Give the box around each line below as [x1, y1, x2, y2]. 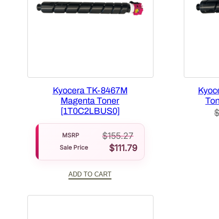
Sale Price [60, 144, 88, 152]
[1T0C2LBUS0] [60, 106, 120, 116]
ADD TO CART [68, 170, 111, 178]
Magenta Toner [61, 96, 119, 106]
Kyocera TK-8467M [52, 86, 128, 96]
